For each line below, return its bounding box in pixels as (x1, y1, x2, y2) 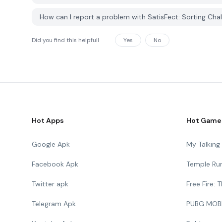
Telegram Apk (32, 199, 76, 208)
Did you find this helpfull (32, 36, 99, 44)
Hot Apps (32, 116, 64, 125)
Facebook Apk (32, 160, 78, 168)
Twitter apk (32, 179, 68, 188)
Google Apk (32, 140, 70, 149)
